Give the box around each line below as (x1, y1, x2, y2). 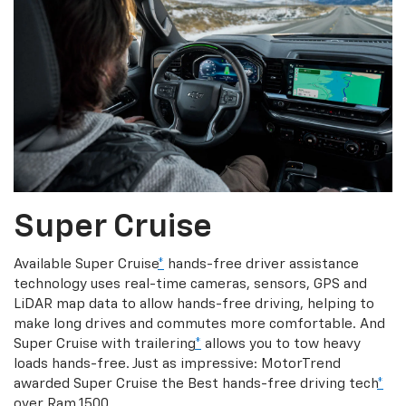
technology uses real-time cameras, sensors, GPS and (14, 277, 367, 292)
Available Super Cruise (14, 257, 158, 272)
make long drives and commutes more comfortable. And (14, 317, 385, 332)
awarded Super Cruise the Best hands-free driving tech (14, 377, 377, 391)
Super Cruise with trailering (14, 337, 195, 352)
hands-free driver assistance (164, 257, 359, 272)
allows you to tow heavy (201, 337, 361, 352)
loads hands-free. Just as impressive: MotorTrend (14, 357, 341, 372)
